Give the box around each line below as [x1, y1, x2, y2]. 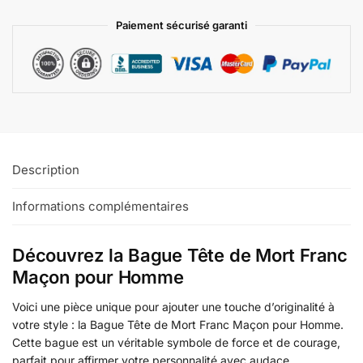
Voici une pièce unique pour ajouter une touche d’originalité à [12, 300, 335, 314]
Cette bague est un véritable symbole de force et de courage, [12, 335, 340, 350]
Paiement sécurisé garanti [116, 18, 247, 32]
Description [12, 161, 79, 177]
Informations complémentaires [12, 199, 189, 215]
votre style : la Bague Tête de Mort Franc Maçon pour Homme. [12, 318, 344, 332]
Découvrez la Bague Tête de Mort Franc [12, 245, 348, 267]
